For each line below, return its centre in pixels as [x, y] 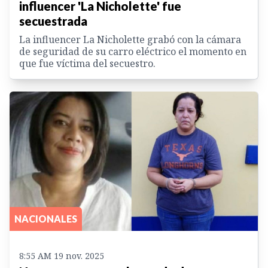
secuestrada [53, 21]
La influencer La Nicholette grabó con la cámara [130, 39]
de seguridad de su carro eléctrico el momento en [133, 51]
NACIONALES [46, 219]
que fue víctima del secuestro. [87, 63]
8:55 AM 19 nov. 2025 [62, 256]
